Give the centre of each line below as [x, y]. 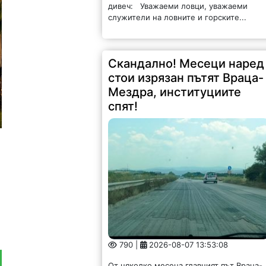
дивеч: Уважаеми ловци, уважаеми [178, 6]
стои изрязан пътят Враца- [186, 78]
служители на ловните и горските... [178, 18]
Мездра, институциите [175, 92]
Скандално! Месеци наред [186, 64]
